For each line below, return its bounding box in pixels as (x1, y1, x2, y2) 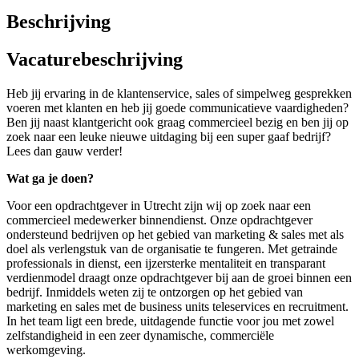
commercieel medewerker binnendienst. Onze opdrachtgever (6, 212, 313, 227)
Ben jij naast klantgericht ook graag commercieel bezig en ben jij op (6, 115, 349, 129)
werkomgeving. (6, 342, 86, 357)
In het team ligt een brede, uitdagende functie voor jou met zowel (6, 313, 334, 328)
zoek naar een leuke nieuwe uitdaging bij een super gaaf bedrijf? (6, 129, 331, 143)
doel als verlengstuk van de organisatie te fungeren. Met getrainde (6, 241, 337, 256)
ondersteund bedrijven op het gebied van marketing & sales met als (6, 227, 344, 241)
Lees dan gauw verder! (6, 143, 123, 158)
